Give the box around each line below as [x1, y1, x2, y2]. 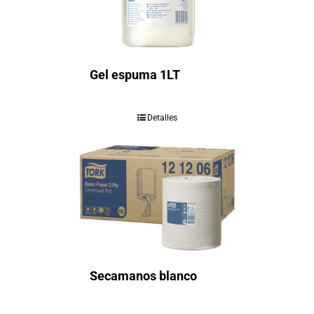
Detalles [146, 112, 177, 123]
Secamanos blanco [89, 268, 197, 283]
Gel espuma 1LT [89, 67, 180, 82]
